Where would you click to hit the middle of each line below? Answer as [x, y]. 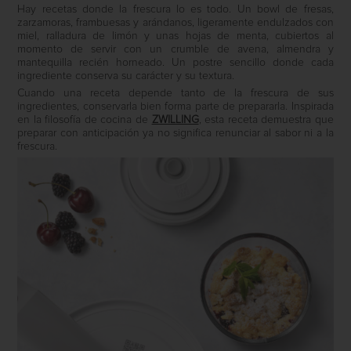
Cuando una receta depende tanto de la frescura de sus [175, 93]
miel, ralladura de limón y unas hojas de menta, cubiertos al [175, 36]
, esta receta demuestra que [266, 119]
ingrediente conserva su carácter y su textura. [126, 76]
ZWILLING [175, 119]
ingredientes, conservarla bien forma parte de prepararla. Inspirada [175, 106]
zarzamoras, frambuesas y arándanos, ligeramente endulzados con [175, 22]
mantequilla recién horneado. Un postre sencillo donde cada [175, 62]
